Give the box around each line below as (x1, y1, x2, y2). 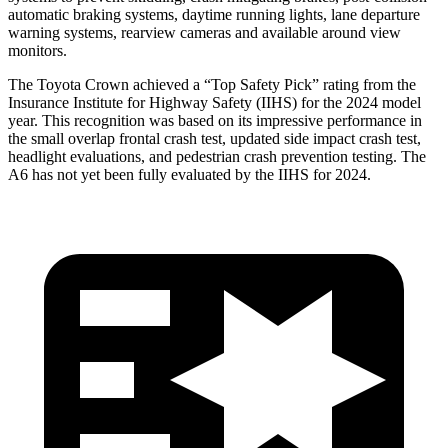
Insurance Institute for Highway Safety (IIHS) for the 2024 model (8, 93, 421, 111)
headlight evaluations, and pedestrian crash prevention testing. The (8, 147, 426, 165)
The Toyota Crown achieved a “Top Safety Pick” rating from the (8, 75, 416, 93)
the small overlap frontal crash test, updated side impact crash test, (8, 129, 421, 147)
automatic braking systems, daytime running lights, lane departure (8, 5, 420, 23)
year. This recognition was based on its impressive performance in (8, 111, 422, 129)
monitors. (8, 41, 67, 59)
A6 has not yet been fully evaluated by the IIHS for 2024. (8, 165, 371, 183)
